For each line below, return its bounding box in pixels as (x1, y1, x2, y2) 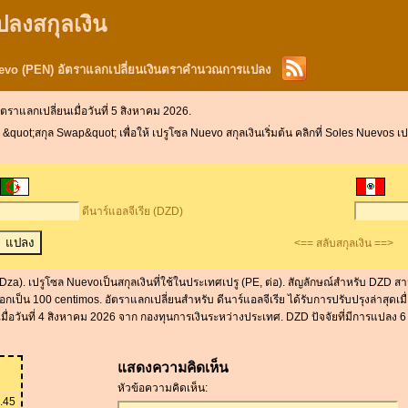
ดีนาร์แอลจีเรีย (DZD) (82, 205, 184, 219)
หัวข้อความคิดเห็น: (117, 381, 208, 394)
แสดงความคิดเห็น (117, 359, 229, 375)
